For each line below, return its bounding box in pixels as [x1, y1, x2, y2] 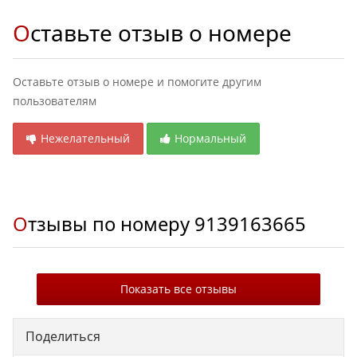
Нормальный [175, 131, 246, 146]
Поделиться [25, 328, 100, 345]
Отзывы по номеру [28, 211, 194, 237]
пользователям [13, 93, 96, 108]
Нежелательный [41, 131, 130, 146]
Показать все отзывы [120, 281, 237, 296]
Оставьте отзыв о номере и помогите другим [13, 74, 261, 89]
